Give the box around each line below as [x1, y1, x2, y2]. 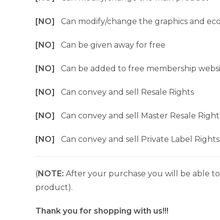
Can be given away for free [61, 40, 165, 50]
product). [35, 183, 73, 192]
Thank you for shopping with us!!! [35, 206, 168, 216]
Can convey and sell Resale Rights [61, 87, 194, 97]
